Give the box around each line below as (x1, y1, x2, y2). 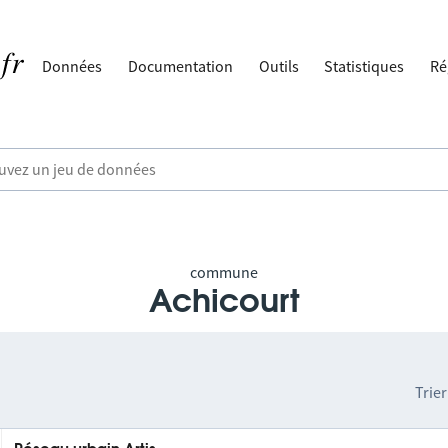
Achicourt (148, 286, 300, 318)
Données (42, 56, 103, 76)
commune (190, 262, 258, 282)
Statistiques (324, 56, 405, 76)
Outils (258, 56, 299, 76)
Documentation (128, 56, 234, 76)
